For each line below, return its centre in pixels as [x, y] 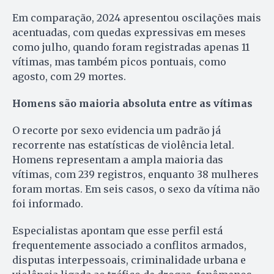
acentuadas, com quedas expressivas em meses [129, 32]
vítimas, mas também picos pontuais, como [119, 61]
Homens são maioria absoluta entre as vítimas [132, 103]
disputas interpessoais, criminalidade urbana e [129, 260]
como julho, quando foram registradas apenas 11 [131, 47]
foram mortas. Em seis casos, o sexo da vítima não [136, 189]
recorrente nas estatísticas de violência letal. [123, 145]
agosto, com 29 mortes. [69, 76]
